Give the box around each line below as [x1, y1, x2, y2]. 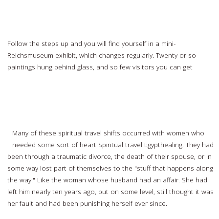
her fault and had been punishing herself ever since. [7, 198, 170, 208]
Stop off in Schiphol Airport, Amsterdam [7, 16, 130, 26]
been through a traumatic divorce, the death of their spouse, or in [7, 152, 212, 161]
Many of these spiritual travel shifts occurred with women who [12, 128, 205, 138]
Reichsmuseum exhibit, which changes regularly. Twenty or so [7, 50, 197, 60]
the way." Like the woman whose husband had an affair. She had [7, 175, 208, 185]
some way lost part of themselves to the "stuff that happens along [7, 163, 214, 173]
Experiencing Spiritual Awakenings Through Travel [7, 106, 159, 116]
